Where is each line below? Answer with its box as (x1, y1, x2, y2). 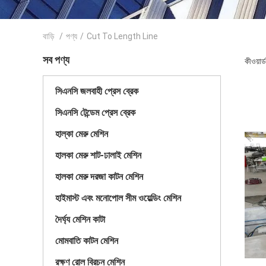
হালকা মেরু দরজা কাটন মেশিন (55, 171, 143, 182)
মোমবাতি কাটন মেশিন (55, 235, 118, 246)
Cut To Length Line (87, 31, 158, 41)
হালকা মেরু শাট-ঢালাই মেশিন (55, 150, 141, 161)
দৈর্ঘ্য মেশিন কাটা (55, 214, 105, 225)
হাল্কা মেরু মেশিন (55, 128, 108, 140)
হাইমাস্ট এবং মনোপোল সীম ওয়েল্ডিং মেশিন (55, 192, 181, 204)
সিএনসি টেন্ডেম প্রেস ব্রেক (55, 107, 135, 118)
